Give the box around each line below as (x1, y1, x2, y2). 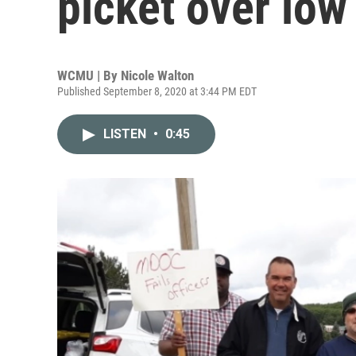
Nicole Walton (121, 68, 194, 83)
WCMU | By (57, 68, 121, 83)
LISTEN (103, 126, 149, 141)
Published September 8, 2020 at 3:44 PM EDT (57, 85, 257, 98)
